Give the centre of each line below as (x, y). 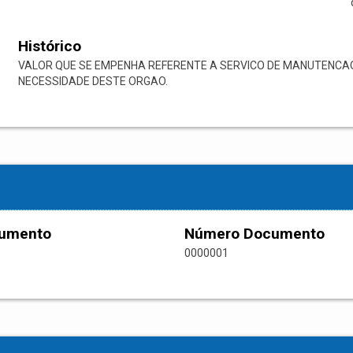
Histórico (49, 46)
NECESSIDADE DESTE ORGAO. (93, 82)
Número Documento (255, 234)
